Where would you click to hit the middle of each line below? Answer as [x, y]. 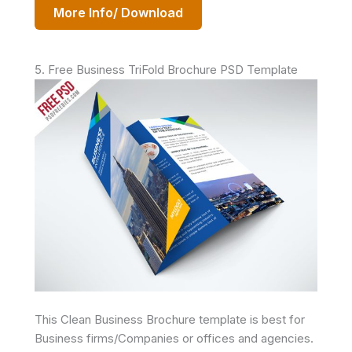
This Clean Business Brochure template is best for [170, 319]
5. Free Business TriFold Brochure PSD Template [166, 70]
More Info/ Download [118, 13]
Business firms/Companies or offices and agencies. [174, 338]
